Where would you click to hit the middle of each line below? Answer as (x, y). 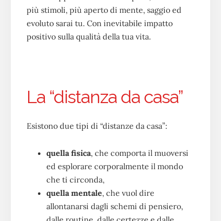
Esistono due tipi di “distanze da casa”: (97, 126)
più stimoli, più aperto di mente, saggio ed (104, 10)
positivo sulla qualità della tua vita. (89, 36)
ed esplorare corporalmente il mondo (114, 166)
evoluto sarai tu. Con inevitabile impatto (99, 23)
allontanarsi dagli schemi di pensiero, (114, 206)
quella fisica (68, 153)
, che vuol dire (128, 193)
